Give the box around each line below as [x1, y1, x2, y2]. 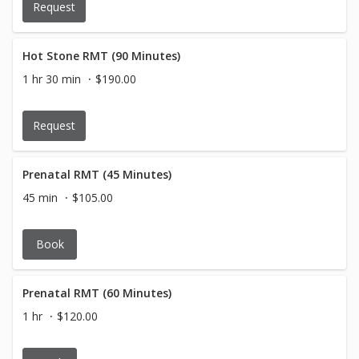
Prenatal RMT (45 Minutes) [22, 167, 171, 182]
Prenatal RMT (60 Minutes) [22, 285, 171, 301]
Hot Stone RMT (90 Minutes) [22, 48, 180, 63]
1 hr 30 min [22, 71, 81, 87]
